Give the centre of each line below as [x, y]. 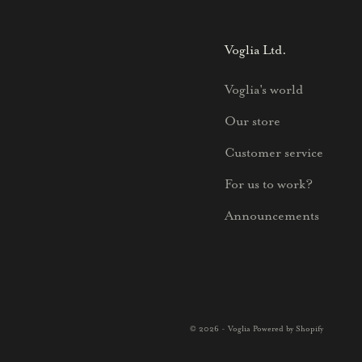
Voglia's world [264, 89]
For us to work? [269, 184]
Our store [253, 121]
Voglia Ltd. [256, 50]
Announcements [272, 215]
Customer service [274, 152]
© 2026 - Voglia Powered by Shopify [257, 328]
